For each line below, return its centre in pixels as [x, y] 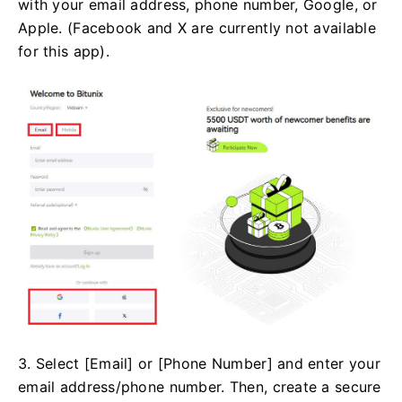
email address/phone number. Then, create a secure [200, 387]
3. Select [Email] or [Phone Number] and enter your [199, 364]
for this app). [64, 51]
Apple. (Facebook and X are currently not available [197, 27]
